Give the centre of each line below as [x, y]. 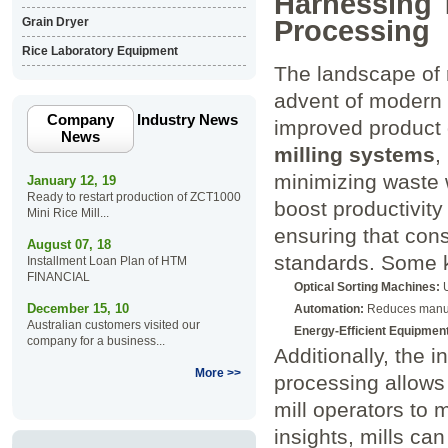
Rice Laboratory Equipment [99, 51]
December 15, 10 [77, 308]
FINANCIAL [58, 277]
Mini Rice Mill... [67, 213]
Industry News [187, 119]
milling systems [354, 154]
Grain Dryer [55, 22]
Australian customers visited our [113, 325]
